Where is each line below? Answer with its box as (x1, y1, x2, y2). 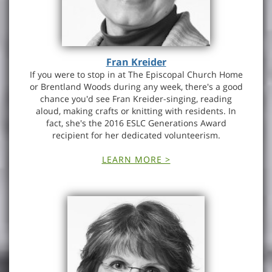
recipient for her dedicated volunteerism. (52, 129, 220, 141)
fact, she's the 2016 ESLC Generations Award (46, 117, 226, 129)
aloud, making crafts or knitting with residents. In (36, 105, 236, 117)
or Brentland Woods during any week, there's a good (29, 81, 243, 92)
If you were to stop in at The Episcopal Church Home (29, 69, 243, 80)
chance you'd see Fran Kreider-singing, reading (40, 93, 232, 104)
